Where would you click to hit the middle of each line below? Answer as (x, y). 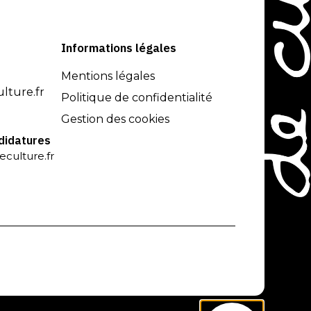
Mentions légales (108, 76)
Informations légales (119, 48)
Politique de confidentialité (137, 97)
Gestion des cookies (116, 119)
